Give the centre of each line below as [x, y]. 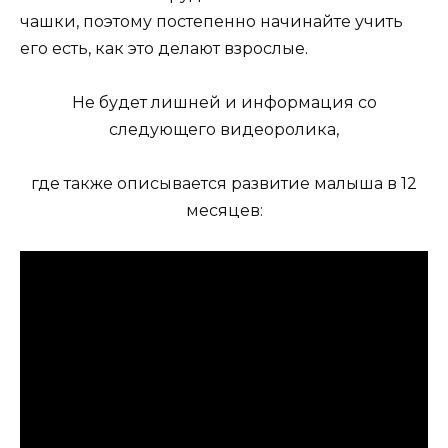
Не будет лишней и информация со [224, 102]
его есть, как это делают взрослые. [164, 48]
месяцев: [224, 211]
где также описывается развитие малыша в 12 [224, 184]
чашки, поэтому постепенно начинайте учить [211, 21]
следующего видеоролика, [224, 129]
